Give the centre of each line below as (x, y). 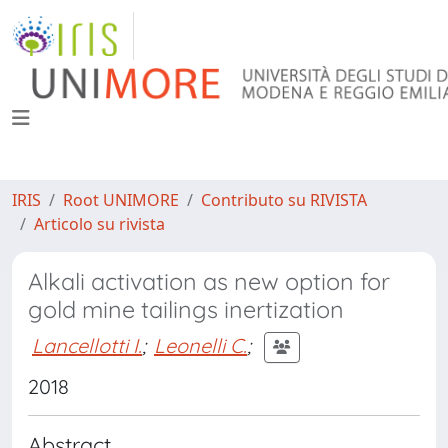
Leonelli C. (200, 345)
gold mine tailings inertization (186, 309)
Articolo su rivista (99, 224)
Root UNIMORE (121, 200)
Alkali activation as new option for (209, 281)
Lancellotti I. (87, 345)
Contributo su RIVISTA (284, 200)
